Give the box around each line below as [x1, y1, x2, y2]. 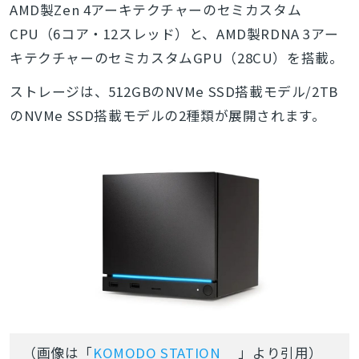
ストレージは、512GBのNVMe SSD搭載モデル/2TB [9, 81, 338, 101]
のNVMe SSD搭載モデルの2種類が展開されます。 [9, 105, 326, 125]
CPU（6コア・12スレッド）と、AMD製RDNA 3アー [9, 23, 339, 43]
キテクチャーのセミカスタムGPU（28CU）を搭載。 [9, 47, 344, 67]
